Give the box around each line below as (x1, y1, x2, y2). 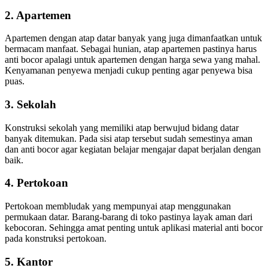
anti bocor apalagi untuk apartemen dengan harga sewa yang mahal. (5, 54, 260, 65)
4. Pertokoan (5, 176, 68, 190)
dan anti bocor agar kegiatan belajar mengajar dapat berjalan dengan (5, 144, 261, 154)
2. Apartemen (5, 8, 71, 22)
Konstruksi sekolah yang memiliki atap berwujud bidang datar (5, 122, 239, 133)
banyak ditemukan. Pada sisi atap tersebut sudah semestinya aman (5, 133, 252, 144)
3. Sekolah (5, 98, 56, 111)
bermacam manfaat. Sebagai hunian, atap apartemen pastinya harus (5, 44, 257, 54)
